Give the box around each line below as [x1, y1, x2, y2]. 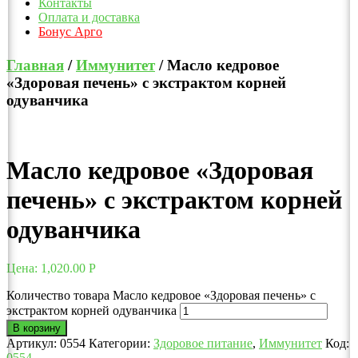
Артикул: [6, 336, 60, 351]
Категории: [89, 336, 153, 351]
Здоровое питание [153, 336, 253, 351]
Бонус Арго [38, 25, 102, 39]
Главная [6, 56, 64, 74]
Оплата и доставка [38, 10, 140, 25]
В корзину [13, 322, 61, 335]
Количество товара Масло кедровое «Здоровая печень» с [6, 288, 316, 303]
